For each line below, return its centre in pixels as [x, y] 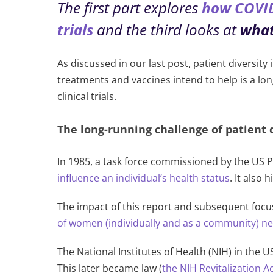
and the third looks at [169, 29]
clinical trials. [87, 96]
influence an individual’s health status [144, 178]
